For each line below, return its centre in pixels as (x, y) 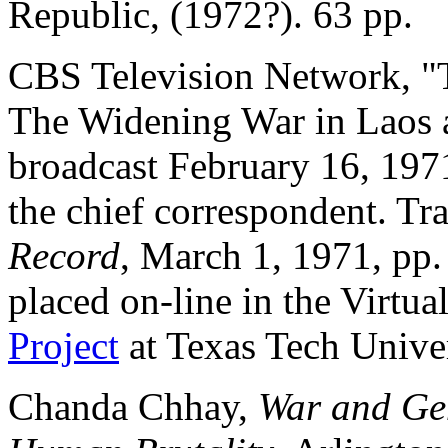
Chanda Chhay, (133, 406)
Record (64, 255)
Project (63, 345)
